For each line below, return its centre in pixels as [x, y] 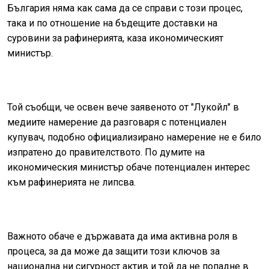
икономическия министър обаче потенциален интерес [128, 168]
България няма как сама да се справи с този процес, [125, 8]
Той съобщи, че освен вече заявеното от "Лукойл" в [123, 107]
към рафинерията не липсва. [71, 183]
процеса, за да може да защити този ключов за [113, 252]
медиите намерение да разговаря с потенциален [117, 122]
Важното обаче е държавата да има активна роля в [122, 237]
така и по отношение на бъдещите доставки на [112, 23]
